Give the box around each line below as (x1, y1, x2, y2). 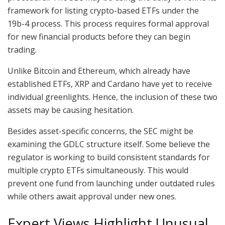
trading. (8, 44, 39, 56)
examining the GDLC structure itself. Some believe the (8, 139, 210, 150)
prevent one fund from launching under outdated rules (8, 178, 215, 189)
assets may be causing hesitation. (8, 104, 134, 116)
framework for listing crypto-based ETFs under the (8, 5, 199, 17)
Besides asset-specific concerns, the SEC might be (8, 126, 193, 137)
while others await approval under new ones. (8, 191, 176, 202)
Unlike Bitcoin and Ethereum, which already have (8, 65, 190, 77)
